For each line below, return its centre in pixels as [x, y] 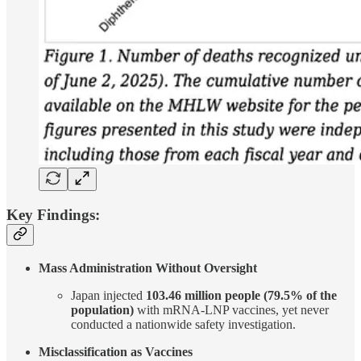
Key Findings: [53, 215]
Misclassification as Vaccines [116, 351]
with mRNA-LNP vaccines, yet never [231, 309]
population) [102, 309]
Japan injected [108, 295]
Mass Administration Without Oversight [148, 268]
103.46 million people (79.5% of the [241, 295]
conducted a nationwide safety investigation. [183, 324]
